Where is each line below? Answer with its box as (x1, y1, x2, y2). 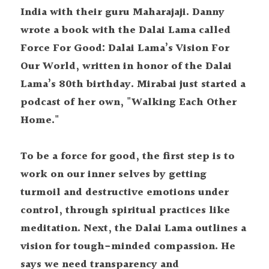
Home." (20, 112, 62, 129)
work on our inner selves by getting (20, 166, 207, 183)
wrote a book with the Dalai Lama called (20, 22, 231, 39)
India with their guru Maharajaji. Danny (20, 4, 225, 21)
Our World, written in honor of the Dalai (20, 58, 232, 75)
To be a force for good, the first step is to (20, 148, 235, 165)
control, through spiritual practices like (20, 202, 230, 219)
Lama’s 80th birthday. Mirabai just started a (20, 76, 246, 93)
